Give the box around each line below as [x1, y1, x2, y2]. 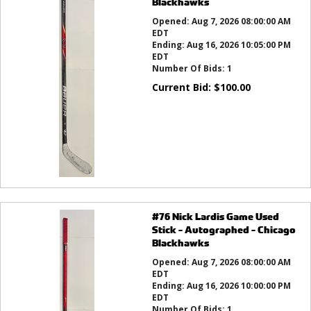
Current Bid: [151, 81, 214, 94]
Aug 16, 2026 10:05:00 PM [186, 39, 291, 51]
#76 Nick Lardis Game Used [151, 210, 279, 223]
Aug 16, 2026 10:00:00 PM [186, 280, 291, 292]
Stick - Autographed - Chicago [151, 223, 296, 236]
